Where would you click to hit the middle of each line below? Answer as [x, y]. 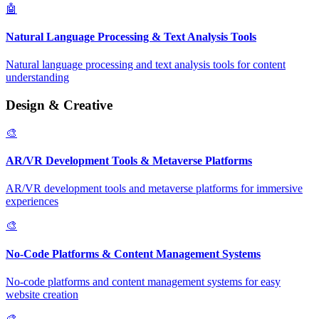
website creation [42, 294]
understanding [37, 78]
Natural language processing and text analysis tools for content [146, 65]
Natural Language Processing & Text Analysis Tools [131, 37]
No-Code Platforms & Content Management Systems [133, 253]
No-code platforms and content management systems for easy [143, 281]
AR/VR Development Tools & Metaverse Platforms [129, 161]
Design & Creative [59, 105]
